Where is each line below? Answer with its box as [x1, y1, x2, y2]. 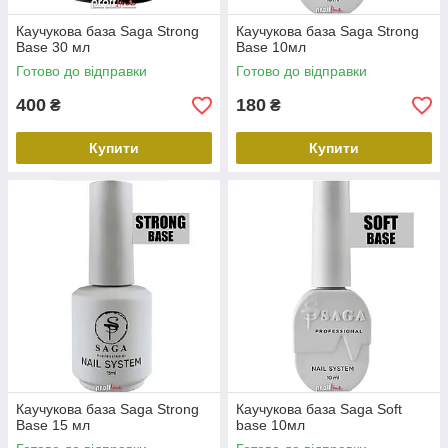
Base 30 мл [16, 39, 90, 55]
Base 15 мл [16, 417, 90, 433]
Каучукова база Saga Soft [236, 401, 402, 417]
